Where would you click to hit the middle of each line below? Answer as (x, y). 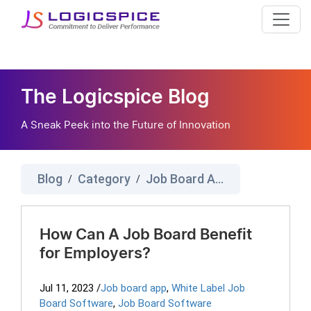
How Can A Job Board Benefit (146, 235)
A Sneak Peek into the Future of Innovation (126, 125)
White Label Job (208, 288)
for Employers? (95, 253)
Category (104, 179)
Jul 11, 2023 (67, 288)
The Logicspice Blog (115, 98)
